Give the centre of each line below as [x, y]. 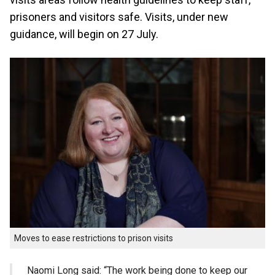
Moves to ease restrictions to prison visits [94, 238]
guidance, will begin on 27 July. [84, 34]
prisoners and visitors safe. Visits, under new [119, 17]
